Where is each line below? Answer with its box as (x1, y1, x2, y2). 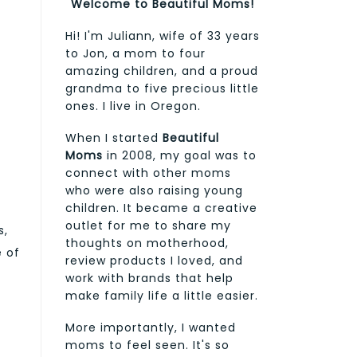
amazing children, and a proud (65, 62, 258, 79)
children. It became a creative (65, 199, 257, 216)
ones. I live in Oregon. (65, 97, 201, 114)
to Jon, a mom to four (65, 45, 206, 61)
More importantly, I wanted (65, 319, 236, 335)
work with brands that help (65, 269, 233, 286)
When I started (65, 129, 163, 146)
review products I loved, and (65, 252, 243, 269)
